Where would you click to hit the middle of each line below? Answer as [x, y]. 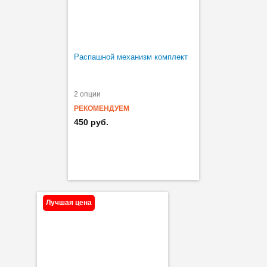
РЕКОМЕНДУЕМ [102, 108]
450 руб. [91, 122]
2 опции [87, 94]
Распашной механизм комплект [131, 57]
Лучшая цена [69, 202]
